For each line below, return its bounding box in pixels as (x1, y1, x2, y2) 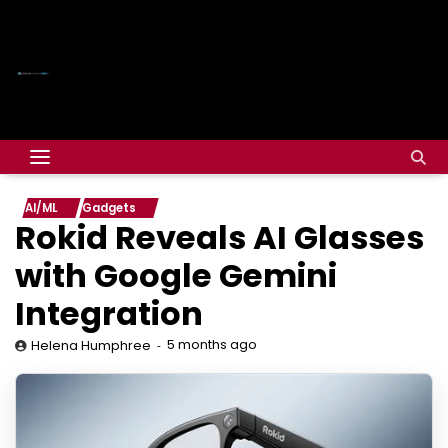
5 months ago (167, 336, 257, 353)
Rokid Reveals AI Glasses (15, 215, 424, 260)
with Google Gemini (15, 253, 337, 298)
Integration (15, 291, 203, 336)
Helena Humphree (31, 337, 151, 354)
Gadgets (82, 200, 136, 216)
